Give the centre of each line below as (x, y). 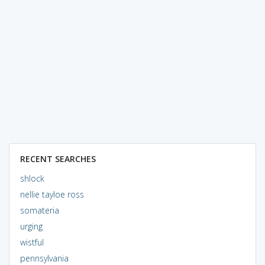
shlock (32, 178)
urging (31, 226)
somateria (39, 210)
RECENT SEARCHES (58, 159)
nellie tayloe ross (52, 194)
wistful (32, 242)
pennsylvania (44, 258)
